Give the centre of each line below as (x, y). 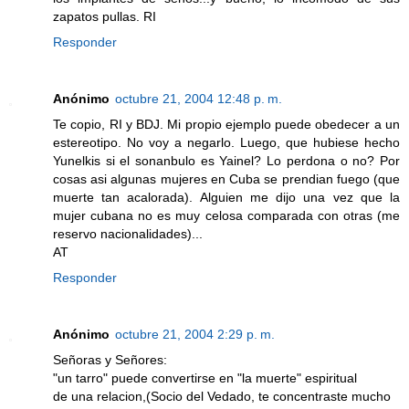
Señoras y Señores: (110, 360)
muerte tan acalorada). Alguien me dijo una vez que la (226, 198)
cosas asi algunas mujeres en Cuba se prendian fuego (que (226, 179)
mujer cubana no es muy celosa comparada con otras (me (226, 216)
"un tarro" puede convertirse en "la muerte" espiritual (205, 378)
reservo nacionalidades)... (128, 234)
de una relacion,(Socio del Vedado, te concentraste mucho (222, 397)
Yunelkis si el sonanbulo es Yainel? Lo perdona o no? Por (226, 161)
